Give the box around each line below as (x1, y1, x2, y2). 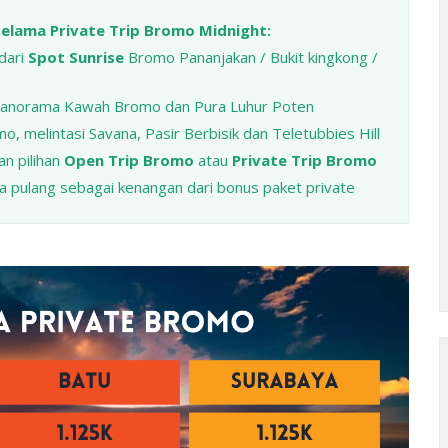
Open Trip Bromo (64, 150, 194, 171)
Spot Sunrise (28, 47, 124, 68)
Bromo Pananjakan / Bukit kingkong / (124, 47, 378, 68)
